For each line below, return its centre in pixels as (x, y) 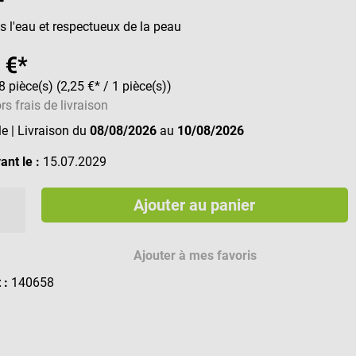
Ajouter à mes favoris (195, 256)
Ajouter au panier (195, 205)
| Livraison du (51, 131)
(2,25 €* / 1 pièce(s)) (114, 87)
